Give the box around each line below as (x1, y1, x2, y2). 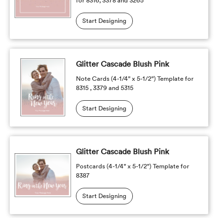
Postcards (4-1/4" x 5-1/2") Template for (75, 163, 189, 170)
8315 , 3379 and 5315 (75, 84, 133, 91)
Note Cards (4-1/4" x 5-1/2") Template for (75, 75, 194, 82)
